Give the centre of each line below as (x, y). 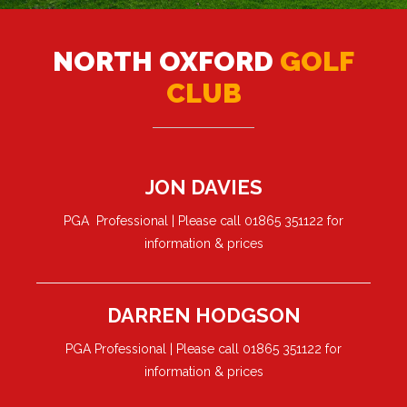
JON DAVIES (203, 188)
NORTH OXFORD (166, 62)
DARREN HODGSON (203, 316)
